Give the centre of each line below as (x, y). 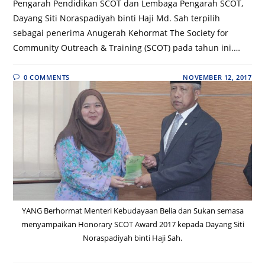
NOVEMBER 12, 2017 (217, 77)
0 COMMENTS (47, 77)
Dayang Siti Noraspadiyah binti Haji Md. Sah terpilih (117, 18)
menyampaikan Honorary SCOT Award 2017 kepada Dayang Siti (132, 224)
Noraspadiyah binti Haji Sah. (132, 238)
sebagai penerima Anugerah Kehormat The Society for (121, 33)
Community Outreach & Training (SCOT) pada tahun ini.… (127, 48)
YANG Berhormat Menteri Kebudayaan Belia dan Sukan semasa (132, 211)
